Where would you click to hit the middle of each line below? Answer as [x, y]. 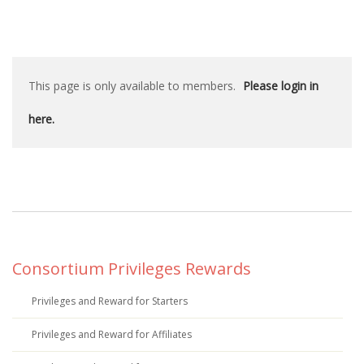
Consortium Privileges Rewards [132, 269]
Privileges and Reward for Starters [110, 301]
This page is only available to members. [134, 86]
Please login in [281, 86]
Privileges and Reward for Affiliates [112, 334]
